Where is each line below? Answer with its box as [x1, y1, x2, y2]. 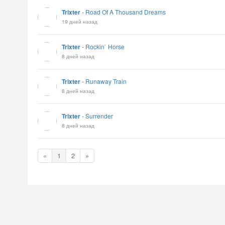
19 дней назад [62, 18, 97, 25]
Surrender [85, 111, 113, 120]
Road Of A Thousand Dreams [85, 8, 166, 16]
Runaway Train [85, 77, 127, 85]
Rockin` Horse [85, 42, 125, 51]
